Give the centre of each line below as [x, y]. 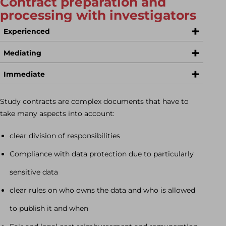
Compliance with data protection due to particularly [102, 154]
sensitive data [34, 172]
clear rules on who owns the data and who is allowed [102, 190]
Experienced [27, 32]
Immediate [24, 74]
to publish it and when [49, 209]
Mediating [22, 53]
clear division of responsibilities [65, 136]
